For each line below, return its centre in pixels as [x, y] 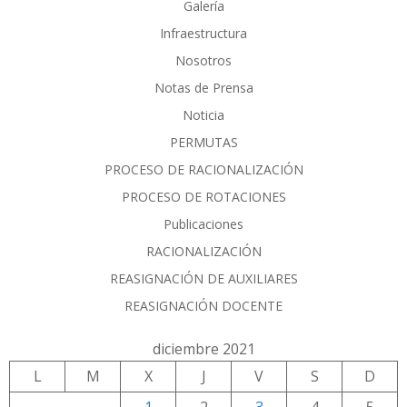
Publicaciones [203, 223]
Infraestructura [203, 33]
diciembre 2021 [203, 348]
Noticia [203, 114]
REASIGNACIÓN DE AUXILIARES [203, 278]
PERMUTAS [203, 142]
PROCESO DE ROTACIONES [203, 196]
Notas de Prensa [203, 87]
